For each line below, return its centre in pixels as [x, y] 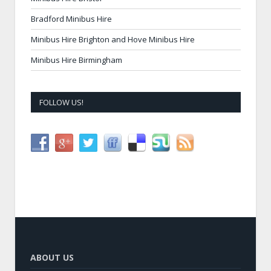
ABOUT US [52, 257]
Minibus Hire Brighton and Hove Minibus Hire [113, 39]
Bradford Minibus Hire [71, 18]
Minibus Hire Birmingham [77, 60]
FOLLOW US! [61, 102]
